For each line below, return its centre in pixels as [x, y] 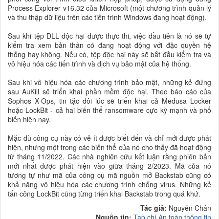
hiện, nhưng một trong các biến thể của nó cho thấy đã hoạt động [109, 147]
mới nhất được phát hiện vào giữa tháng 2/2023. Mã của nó [109, 166]
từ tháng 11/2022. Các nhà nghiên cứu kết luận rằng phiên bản [109, 157]
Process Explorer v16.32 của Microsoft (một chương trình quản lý [109, 8]
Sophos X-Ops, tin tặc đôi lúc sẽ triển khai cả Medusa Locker [109, 101]
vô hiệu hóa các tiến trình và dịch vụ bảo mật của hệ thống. [99, 64]
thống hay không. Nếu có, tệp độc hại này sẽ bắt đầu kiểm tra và [109, 55]
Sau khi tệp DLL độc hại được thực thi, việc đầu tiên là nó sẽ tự [109, 36]
